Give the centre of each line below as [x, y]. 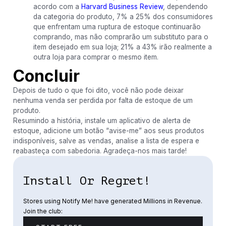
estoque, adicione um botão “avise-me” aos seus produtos [108, 131]
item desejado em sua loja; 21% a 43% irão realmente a [122, 47]
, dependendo [185, 7]
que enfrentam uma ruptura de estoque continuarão [117, 27]
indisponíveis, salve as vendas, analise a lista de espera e [106, 141]
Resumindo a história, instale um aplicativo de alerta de [102, 121]
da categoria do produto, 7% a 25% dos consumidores [123, 17]
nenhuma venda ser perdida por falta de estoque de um [103, 100]
